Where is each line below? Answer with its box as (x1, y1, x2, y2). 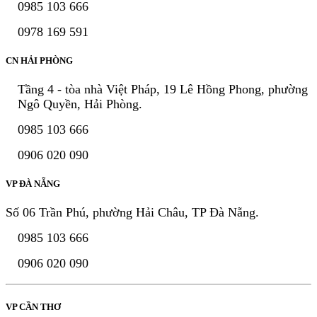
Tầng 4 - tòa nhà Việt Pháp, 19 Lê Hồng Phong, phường (18, 82, 308, 97)
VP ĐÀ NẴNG (6, 178, 60, 190)
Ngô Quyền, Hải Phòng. (18, 97, 142, 112)
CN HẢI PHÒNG (6, 54, 73, 66)
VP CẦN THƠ (6, 301, 61, 312)
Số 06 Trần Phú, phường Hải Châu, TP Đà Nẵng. (6, 205, 259, 220)
